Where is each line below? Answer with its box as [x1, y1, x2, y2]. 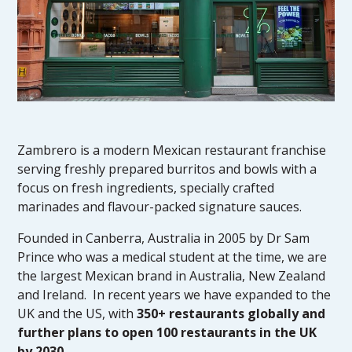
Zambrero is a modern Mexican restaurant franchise [17, 141, 327, 159]
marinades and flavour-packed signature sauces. [17, 198, 302, 215]
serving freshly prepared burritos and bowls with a [17, 160, 317, 178]
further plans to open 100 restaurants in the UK [17, 324, 317, 341]
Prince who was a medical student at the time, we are [17, 248, 328, 266]
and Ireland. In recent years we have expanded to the [17, 286, 332, 303]
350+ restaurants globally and [137, 305, 326, 322]
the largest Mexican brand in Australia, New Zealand [17, 267, 326, 284]
